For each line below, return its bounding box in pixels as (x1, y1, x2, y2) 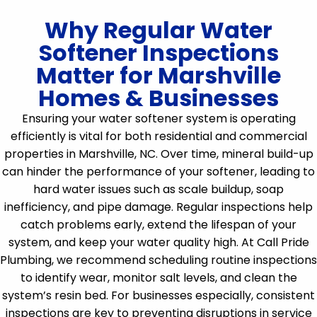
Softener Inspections (38, 37, 279, 69)
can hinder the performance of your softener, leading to (2, 163, 315, 180)
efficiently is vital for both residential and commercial (10, 128, 307, 144)
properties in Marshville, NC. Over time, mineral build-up (4, 146, 313, 162)
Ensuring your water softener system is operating (21, 110, 296, 127)
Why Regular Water (45, 14, 272, 46)
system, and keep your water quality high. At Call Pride (8, 234, 309, 250)
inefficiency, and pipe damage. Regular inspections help (4, 199, 313, 215)
